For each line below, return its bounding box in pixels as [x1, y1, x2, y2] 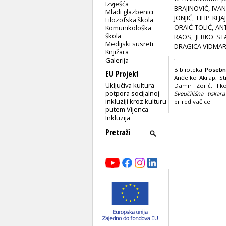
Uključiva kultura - [105, 80, 158, 90]
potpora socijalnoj [105, 88, 160, 98]
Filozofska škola [105, 15, 154, 24]
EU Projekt [105, 68, 139, 79]
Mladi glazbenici [105, 7, 154, 16]
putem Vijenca [105, 104, 149, 114]
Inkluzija [105, 112, 131, 122]
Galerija [105, 55, 129, 65]
